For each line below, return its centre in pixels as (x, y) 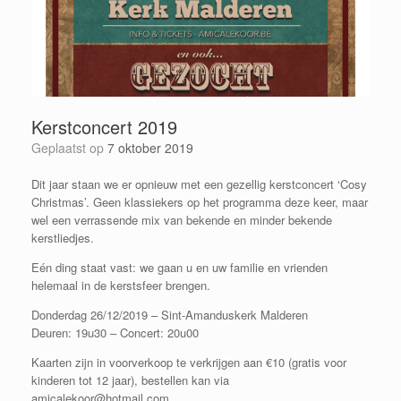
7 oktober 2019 (150, 148)
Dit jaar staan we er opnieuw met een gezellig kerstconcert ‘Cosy (199, 184)
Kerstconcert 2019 (104, 127)
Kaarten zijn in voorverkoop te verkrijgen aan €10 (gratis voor (189, 363)
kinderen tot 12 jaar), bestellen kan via (130, 380)
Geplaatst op (74, 148)
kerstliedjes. (63, 238)
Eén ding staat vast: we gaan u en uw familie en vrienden (179, 268)
